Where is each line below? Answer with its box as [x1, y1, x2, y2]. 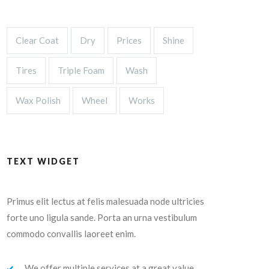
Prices [116, 35, 142, 46]
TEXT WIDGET [7, 156, 80, 166]
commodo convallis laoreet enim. [7, 228, 136, 239]
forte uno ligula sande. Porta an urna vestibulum [7, 212, 197, 223]
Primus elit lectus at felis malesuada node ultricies [7, 196, 204, 207]
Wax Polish [16, 95, 61, 106]
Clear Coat [16, 35, 59, 46]
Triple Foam [58, 65, 104, 76]
